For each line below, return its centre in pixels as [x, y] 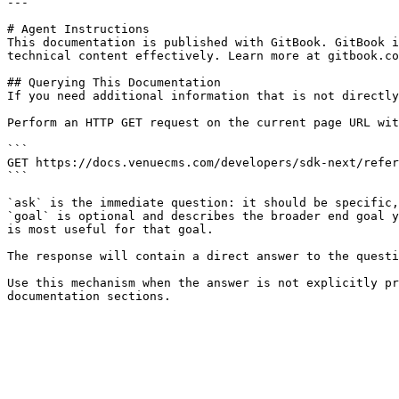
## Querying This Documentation [114, 82]
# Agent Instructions [78, 29]
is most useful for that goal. [110, 229]
